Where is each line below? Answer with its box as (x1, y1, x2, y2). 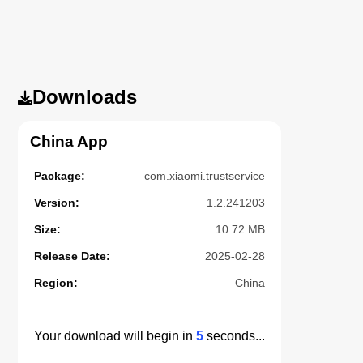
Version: (34, 195, 80, 209)
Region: (34, 275, 79, 289)
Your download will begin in (34, 328, 197, 343)
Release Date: (34, 249, 111, 263)
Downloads (32, 85, 138, 108)
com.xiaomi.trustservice (144, 169, 266, 182)
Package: (34, 169, 86, 182)
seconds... (203, 328, 266, 343)
